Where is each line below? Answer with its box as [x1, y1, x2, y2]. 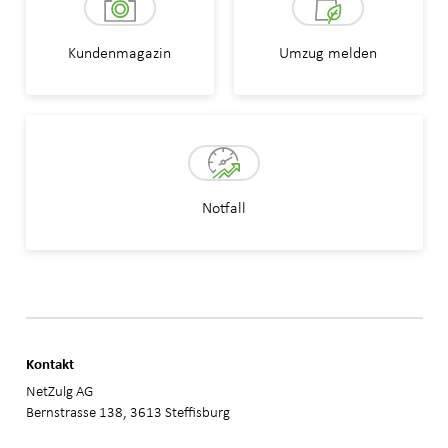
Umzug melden [279, 43, 378, 63]
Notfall [202, 198, 246, 218]
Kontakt [25, 352, 74, 374]
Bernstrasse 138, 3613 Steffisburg [25, 402, 230, 422]
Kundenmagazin [68, 43, 172, 63]
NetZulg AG [25, 381, 93, 401]
